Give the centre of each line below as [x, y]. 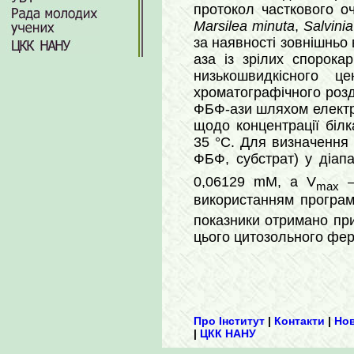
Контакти [299, 321]
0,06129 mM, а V [255, 181]
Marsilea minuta [244, 26]
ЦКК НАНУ [228, 334]
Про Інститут [229, 321]
